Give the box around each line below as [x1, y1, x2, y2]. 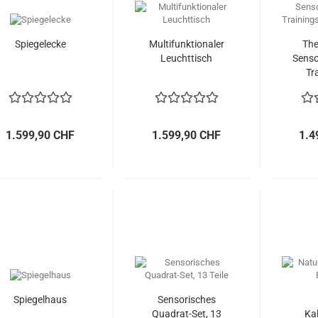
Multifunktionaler [148, 38, 224, 50]
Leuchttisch [160, 53, 213, 64]
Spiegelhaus [13, 294, 67, 305]
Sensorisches [157, 294, 216, 305]
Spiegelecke [14, 38, 66, 50]
